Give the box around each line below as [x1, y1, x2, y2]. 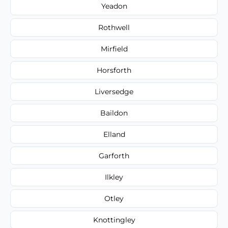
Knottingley [93, 215, 135, 224]
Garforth [99, 151, 129, 160]
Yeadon [101, 1, 127, 11]
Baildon [100, 108, 128, 118]
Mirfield [100, 44, 128, 53]
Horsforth [97, 65, 131, 75]
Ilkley [105, 172, 123, 182]
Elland [103, 129, 125, 139]
